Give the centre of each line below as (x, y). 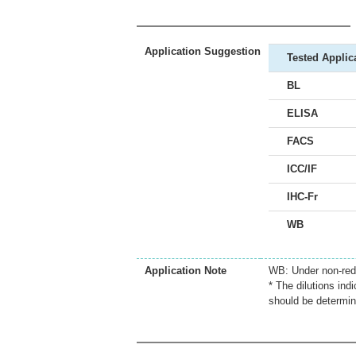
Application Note (186, 271)
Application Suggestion (203, 51)
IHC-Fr (302, 197)
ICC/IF (302, 169)
